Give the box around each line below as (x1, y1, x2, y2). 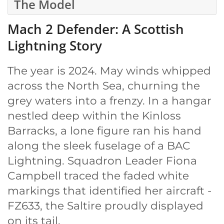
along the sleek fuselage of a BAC (7, 138, 190, 152)
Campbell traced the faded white (7, 168, 189, 182)
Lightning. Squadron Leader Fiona (7, 153, 197, 167)
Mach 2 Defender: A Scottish (7, 19, 184, 38)
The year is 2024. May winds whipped (7, 63, 211, 77)
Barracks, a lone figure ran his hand (7, 123, 201, 137)
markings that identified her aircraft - (7, 183, 211, 197)
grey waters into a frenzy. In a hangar (7, 93, 211, 107)
